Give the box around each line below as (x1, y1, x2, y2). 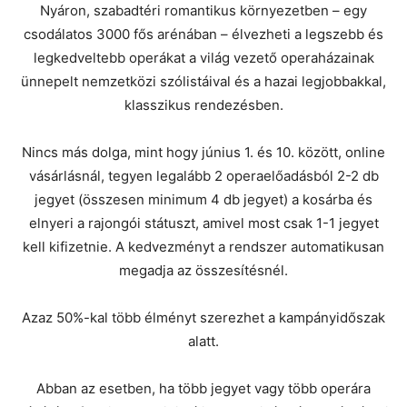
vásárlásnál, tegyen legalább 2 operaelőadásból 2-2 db (28, 167, 379, 184)
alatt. (188, 333, 219, 350)
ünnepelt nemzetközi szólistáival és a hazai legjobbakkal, (21, 73, 386, 90)
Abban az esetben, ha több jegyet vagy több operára (36, 380, 371, 397)
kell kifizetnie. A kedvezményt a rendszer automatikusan (23, 238, 384, 255)
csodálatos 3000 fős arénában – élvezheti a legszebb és (24, 25, 383, 43)
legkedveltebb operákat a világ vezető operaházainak (33, 49, 374, 66)
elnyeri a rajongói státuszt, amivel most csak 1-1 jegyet (28, 214, 379, 232)
